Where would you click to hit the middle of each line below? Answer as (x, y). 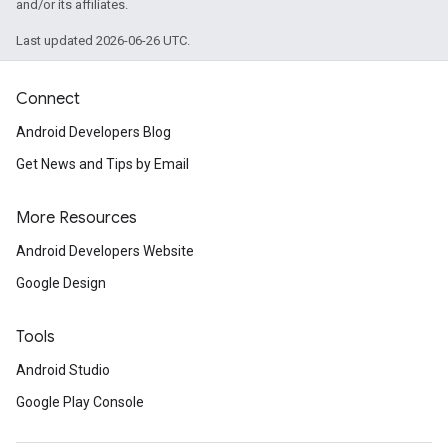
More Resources (76, 218)
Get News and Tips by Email (102, 164)
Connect (48, 99)
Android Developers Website (105, 251)
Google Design (61, 283)
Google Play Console (80, 402)
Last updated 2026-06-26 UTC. (103, 40)
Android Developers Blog (93, 132)
